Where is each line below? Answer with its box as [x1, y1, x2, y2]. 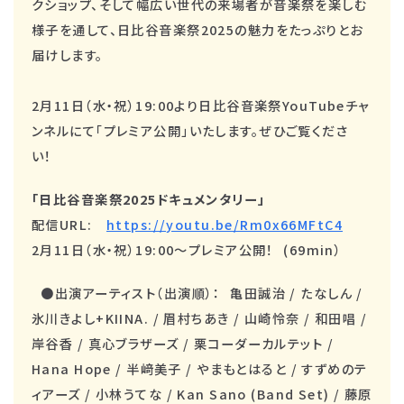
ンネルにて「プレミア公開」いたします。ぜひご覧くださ [32, 120, 349, 140]
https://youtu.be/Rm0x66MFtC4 [106, 214, 343, 234]
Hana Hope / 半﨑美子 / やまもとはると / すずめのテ [32, 358, 368, 378]
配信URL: [32, 214, 106, 234]
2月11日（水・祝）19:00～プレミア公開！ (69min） [32, 239, 343, 259]
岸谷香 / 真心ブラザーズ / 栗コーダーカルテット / [32, 333, 334, 353]
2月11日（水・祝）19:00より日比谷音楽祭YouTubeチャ [32, 95, 370, 115]
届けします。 [32, 44, 123, 64]
